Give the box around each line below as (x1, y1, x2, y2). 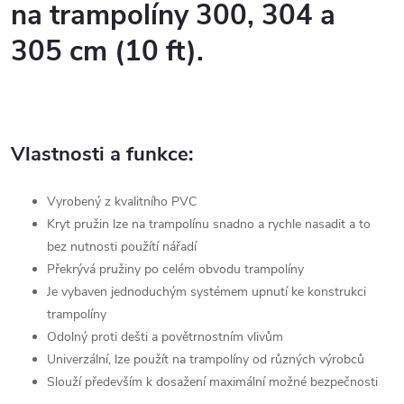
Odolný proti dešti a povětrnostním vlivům (47, 328, 283, 345)
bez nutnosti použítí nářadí (47, 238, 197, 255)
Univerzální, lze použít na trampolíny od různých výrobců (47, 351, 368, 368)
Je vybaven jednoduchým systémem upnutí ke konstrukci (47, 283, 366, 300)
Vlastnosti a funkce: (11, 141, 193, 168)
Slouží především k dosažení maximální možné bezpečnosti (47, 373, 378, 390)
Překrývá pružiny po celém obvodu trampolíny (47, 261, 304, 278)
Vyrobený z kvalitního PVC (47, 193, 197, 210)
